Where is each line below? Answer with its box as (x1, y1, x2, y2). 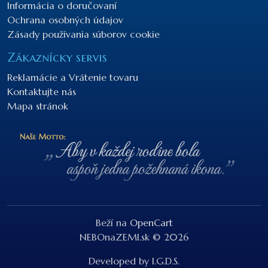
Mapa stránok (7, 99, 68, 112)
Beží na (95, 216, 130, 229)
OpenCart (129, 216, 173, 229)
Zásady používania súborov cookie (7, 28, 160, 40)
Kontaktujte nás (7, 85, 76, 98)
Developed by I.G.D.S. (89, 254, 179, 267)
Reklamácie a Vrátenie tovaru (7, 71, 138, 83)
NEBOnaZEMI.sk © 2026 (79, 230, 189, 243)
